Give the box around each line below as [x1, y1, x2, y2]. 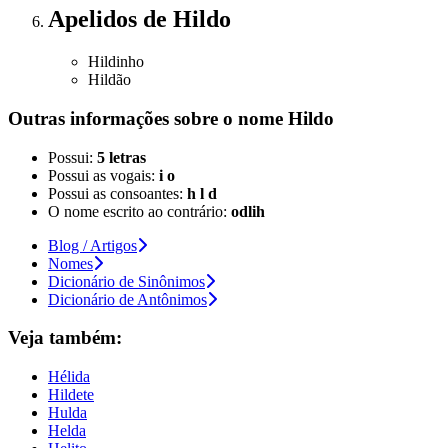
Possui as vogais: [48, 166, 159, 184]
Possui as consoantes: [48, 184, 187, 202]
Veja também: [8, 327, 122, 349]
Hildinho [88, 53, 144, 71]
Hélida [48, 368, 90, 386]
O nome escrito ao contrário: [48, 202, 231, 220]
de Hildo [143, 6, 231, 33]
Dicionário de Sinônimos [48, 272, 205, 290]
